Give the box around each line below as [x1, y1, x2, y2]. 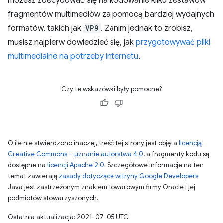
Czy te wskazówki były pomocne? [61, 85, 162, 93]
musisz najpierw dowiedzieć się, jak [8, 37, 136, 47]
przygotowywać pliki [136, 37, 210, 47]
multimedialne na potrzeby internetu [8, 51, 138, 61]
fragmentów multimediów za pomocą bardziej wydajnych [8, 9, 214, 19]
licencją [179, 139, 202, 147]
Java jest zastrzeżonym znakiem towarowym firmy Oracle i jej [8, 183, 195, 191]
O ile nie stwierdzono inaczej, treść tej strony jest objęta [8, 139, 179, 147]
